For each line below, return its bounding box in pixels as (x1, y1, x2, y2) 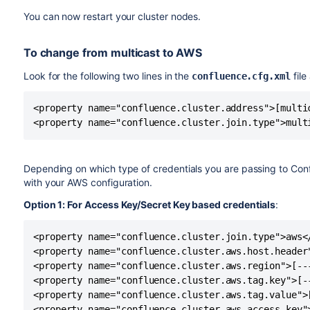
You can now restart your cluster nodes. (23, 10, 201, 22)
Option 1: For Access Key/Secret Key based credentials (23, 199, 276, 210)
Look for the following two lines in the (23, 70, 192, 82)
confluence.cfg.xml (192, 71, 291, 82)
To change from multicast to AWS (23, 46, 203, 60)
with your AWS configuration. (23, 176, 155, 188)
